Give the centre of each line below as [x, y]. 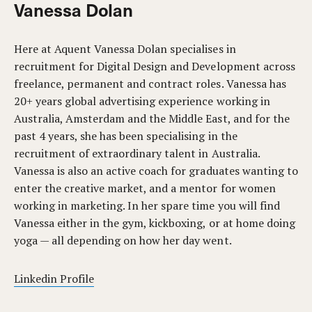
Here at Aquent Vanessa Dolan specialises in [125, 49]
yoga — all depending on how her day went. [123, 240]
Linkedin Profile [54, 279]
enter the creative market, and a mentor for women [145, 188]
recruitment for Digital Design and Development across [155, 66]
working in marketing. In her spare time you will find [147, 205]
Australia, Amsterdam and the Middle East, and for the [152, 118]
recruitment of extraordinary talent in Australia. [137, 153]
